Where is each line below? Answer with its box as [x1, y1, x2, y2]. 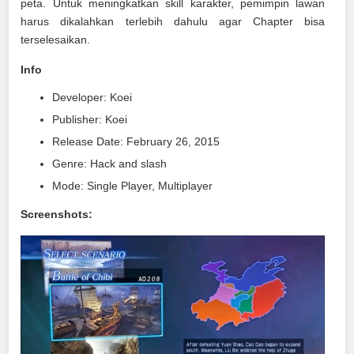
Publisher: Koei [52, 113, 128, 126]
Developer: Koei [52, 91, 133, 104]
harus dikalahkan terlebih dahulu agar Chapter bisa [21, 14, 326, 28]
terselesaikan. [21, 32, 91, 46]
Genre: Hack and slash [52, 157, 168, 170]
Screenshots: [21, 207, 93, 220]
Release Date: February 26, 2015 [52, 135, 220, 148]
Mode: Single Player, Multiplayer [52, 179, 213, 192]
